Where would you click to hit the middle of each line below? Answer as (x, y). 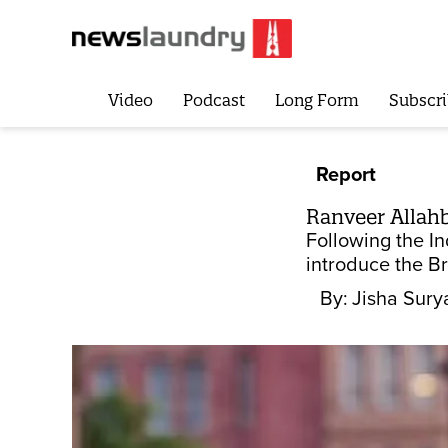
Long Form (316, 100)
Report (346, 175)
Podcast (213, 100)
